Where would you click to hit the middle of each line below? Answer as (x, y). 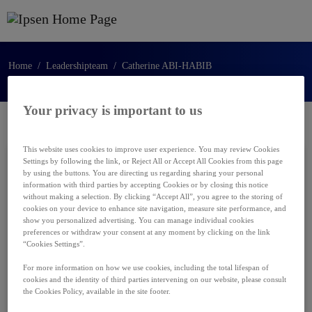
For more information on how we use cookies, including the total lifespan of (146, 267)
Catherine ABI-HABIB (167, 66)
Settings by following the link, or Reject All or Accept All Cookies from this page (153, 161)
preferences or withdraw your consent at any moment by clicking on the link (147, 232)
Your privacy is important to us (113, 110)
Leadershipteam (77, 66)
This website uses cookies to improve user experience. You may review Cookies (151, 149)
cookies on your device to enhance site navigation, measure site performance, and (155, 208)
